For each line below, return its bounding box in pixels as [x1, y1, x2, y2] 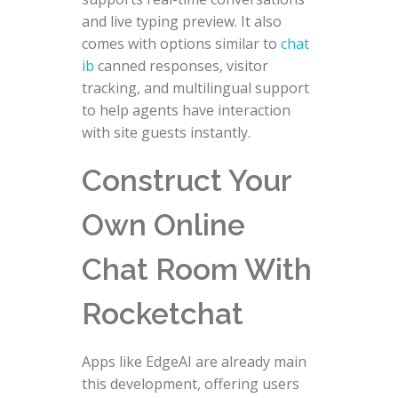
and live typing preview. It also [81, 11, 282, 31]
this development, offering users [81, 373, 299, 394]
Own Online [81, 206, 245, 243]
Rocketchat [81, 295, 243, 331]
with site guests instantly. [81, 122, 251, 142]
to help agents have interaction [81, 99, 291, 120]
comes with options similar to [81, 33, 281, 53]
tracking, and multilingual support [81, 77, 309, 98]
